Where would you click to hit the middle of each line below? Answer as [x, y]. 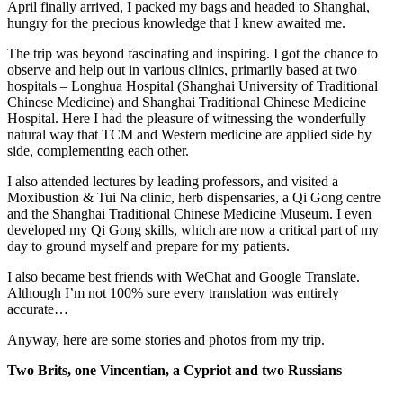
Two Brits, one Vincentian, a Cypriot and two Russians [175, 371]
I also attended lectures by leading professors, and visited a [173, 182]
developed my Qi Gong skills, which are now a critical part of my [193, 230]
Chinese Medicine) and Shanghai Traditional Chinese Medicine [187, 103]
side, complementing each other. [98, 151]
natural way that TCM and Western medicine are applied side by [189, 135]
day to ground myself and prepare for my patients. [148, 246]
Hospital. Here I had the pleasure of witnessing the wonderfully [187, 119]
